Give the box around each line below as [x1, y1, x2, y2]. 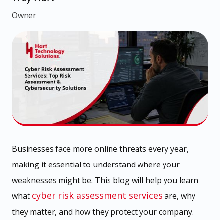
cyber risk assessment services [32, 189, 163, 201]
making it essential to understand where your [12, 159, 180, 170]
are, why [163, 190, 195, 201]
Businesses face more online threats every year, [12, 143, 189, 154]
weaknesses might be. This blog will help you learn [12, 174, 198, 186]
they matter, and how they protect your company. [12, 206, 193, 217]
